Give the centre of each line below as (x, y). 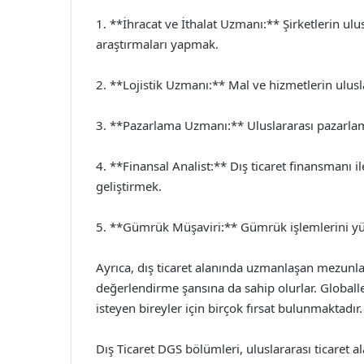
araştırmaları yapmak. (157, 44)
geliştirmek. (129, 186)
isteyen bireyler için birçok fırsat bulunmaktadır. (229, 308)
